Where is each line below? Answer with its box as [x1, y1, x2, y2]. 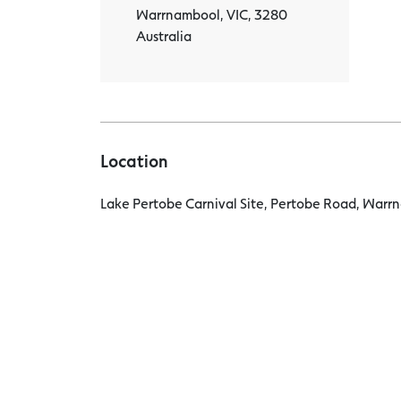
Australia [136, 25, 192, 46]
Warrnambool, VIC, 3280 [136, 4, 287, 24]
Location [100, 147, 168, 174]
